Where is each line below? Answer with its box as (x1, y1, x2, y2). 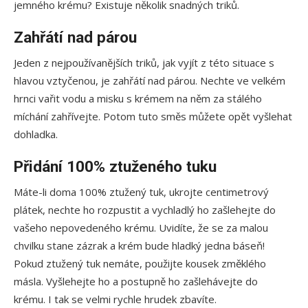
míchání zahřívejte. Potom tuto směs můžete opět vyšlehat (14, 109, 292, 123)
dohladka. (14, 126, 60, 141)
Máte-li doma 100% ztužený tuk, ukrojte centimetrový (14, 184, 269, 199)
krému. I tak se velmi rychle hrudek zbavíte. (14, 291, 217, 306)
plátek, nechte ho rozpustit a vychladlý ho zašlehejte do (14, 202, 276, 217)
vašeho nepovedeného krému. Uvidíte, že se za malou (14, 220, 268, 234)
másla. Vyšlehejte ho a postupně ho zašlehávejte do (14, 274, 258, 288)
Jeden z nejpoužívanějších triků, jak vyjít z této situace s (14, 55, 274, 69)
